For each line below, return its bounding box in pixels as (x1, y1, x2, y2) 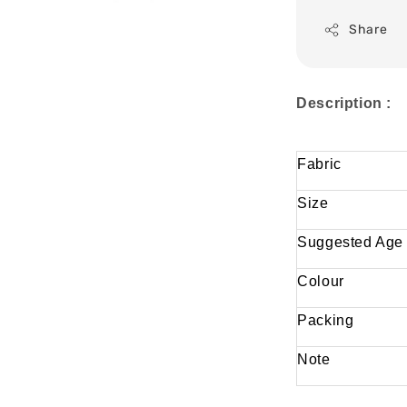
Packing (297, 313, 354, 329)
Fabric (297, 156, 342, 173)
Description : (296, 95, 396, 112)
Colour (297, 273, 344, 290)
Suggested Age (297, 234, 403, 251)
